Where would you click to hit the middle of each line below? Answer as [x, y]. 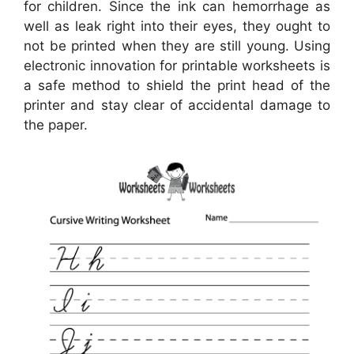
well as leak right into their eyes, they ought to [177, 26]
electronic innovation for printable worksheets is [177, 65]
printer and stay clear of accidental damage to [177, 105]
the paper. [56, 124]
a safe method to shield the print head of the [177, 85]
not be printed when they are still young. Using [177, 45]
